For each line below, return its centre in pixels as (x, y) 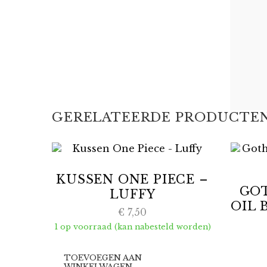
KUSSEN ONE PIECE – (132, 179)
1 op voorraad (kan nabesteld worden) (132, 227)
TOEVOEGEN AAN (103, 258)
